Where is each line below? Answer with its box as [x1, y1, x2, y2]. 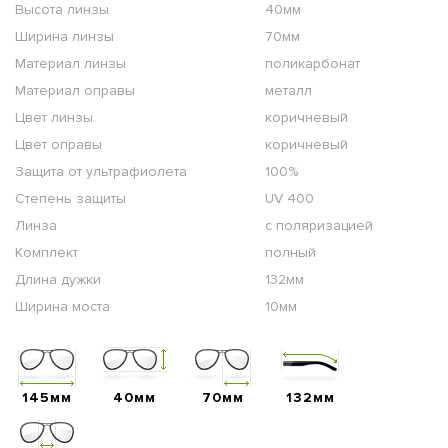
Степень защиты [15, 190, 126, 208]
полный [265, 244, 316, 262]
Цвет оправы [15, 136, 102, 154]
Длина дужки [15, 271, 101, 289]
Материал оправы [15, 82, 135, 100]
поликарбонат [265, 55, 360, 73]
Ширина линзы [15, 28, 114, 46]
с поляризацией [265, 217, 373, 235]
